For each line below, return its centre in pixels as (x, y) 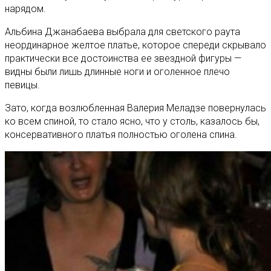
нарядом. (25, 8)
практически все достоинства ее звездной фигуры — (123, 58)
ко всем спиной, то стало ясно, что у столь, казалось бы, (132, 121)
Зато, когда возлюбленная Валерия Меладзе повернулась (135, 108)
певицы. (22, 85)
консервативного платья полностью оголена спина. (121, 134)
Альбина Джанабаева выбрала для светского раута (122, 31)
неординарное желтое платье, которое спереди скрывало (135, 45)
